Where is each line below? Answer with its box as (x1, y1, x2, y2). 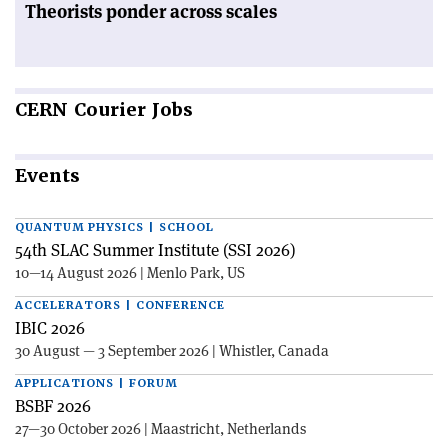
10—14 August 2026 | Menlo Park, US (15, 262, 245, 282)
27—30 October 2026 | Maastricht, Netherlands (15, 418, 306, 438)
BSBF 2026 (15, 394, 91, 417)
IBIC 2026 (15, 316, 85, 339)
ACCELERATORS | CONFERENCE (15, 297, 225, 313)
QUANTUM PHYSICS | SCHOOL (15, 219, 214, 235)
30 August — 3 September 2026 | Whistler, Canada (15, 340, 329, 360)
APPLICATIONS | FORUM (15, 375, 177, 391)
